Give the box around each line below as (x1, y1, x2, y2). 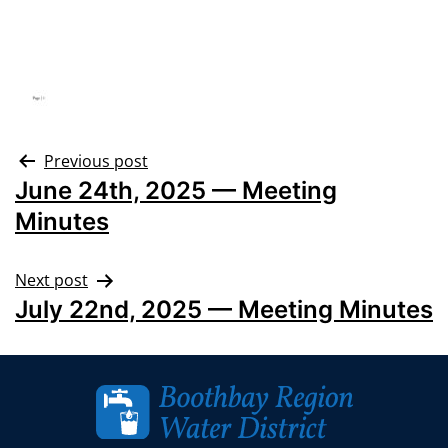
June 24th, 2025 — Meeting (15, 176, 337, 205)
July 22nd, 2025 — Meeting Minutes (15, 295, 433, 324)
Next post (15, 269, 88, 291)
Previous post (44, 150, 148, 172)
